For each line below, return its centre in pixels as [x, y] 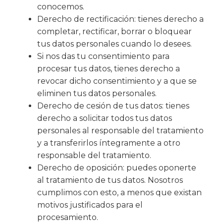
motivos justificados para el [90, 205]
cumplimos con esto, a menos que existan [119, 192]
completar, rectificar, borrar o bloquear [114, 31]
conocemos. [61, 6]
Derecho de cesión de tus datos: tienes [113, 106]
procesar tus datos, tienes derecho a [109, 68]
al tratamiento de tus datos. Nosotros [110, 180]
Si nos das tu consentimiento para [103, 56]
